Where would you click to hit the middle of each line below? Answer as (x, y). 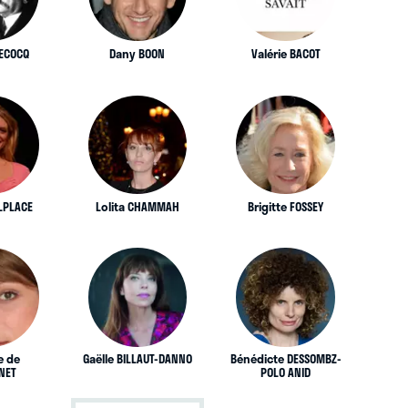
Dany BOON (138, 53)
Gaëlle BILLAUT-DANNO (137, 359)
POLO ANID (286, 373)
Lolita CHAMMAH (137, 206)
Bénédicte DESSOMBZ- (286, 359)
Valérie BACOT (286, 53)
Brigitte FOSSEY (286, 206)
